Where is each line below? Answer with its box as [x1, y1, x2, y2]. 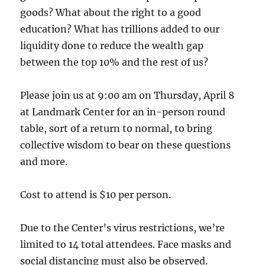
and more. [20, 156, 68, 168]
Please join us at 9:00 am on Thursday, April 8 [20, 89, 235, 102]
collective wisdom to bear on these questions [20, 139, 231, 151]
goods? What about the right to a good [20, 7, 202, 19]
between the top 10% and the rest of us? [20, 56, 209, 69]
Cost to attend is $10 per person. [20, 189, 172, 201]
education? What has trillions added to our [20, 23, 220, 35]
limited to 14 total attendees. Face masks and [20, 238, 232, 251]
